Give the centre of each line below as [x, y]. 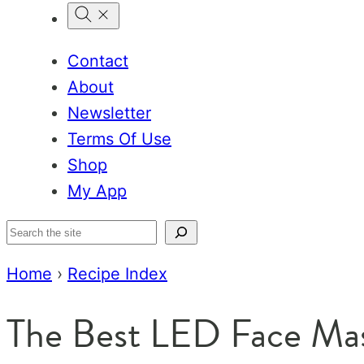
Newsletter [109, 113]
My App [97, 191]
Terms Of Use [119, 139]
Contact [98, 61]
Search [32, 232]
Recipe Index [117, 274]
